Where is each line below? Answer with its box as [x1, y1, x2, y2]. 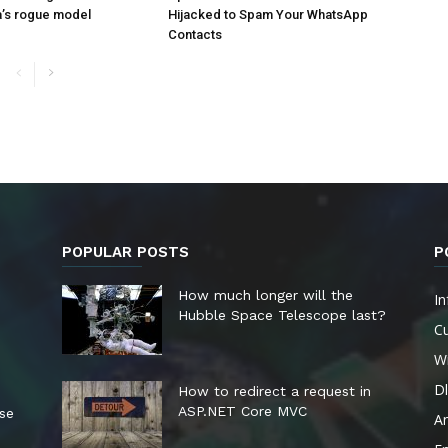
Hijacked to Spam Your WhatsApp [168, 7, 368, 22]
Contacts [168, 27, 222, 42]
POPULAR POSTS [62, 243, 189, 261]
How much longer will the [178, 287, 353, 303]
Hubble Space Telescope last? [178, 307, 386, 323]
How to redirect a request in [178, 383, 371, 399]
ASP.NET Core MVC [178, 403, 307, 419]
